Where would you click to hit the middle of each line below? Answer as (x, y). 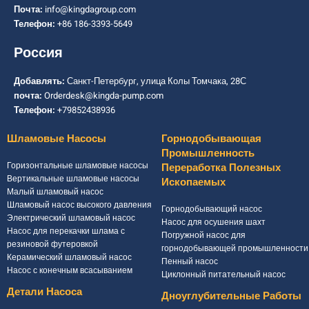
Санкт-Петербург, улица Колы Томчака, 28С (156, 81)
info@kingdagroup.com (89, 9)
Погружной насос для (203, 235)
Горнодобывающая (211, 138)
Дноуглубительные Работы (231, 295)
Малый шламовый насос (55, 191)
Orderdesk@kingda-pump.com (103, 95)
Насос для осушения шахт (213, 222)
